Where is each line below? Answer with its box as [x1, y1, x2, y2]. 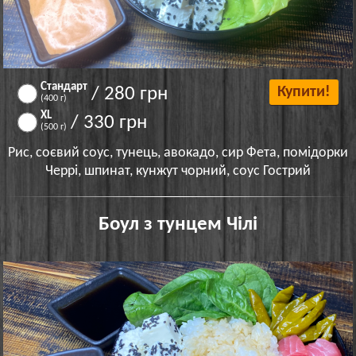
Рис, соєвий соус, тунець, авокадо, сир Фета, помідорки [8, 145, 348, 161]
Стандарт [41, 80, 88, 93]
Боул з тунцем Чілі [99, 214, 257, 234]
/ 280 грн [91, 83, 168, 104]
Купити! [277, 83, 331, 100]
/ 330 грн [71, 112, 148, 133]
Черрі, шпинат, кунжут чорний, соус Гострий [45, 163, 311, 179]
